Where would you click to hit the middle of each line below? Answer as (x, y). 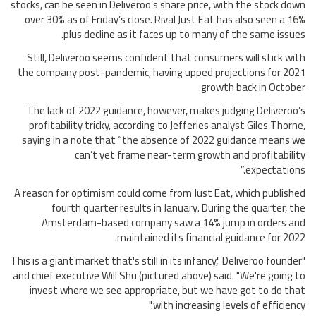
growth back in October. (253, 87)
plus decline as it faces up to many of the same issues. (184, 35)
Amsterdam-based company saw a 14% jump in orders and (174, 223)
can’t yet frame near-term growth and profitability (190, 155)
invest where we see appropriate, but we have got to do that (168, 291)
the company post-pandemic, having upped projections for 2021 (162, 73)
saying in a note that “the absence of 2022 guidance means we (164, 140)
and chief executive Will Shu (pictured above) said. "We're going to (159, 276)
